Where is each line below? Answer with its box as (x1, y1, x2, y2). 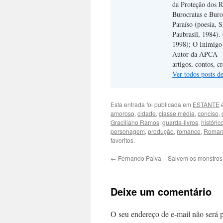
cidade (137, 109, 156, 117)
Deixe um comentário (111, 184, 212, 199)
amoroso (111, 109, 134, 117)
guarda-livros (162, 118, 198, 126)
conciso (198, 109, 219, 117)
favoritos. (111, 136, 135, 144)
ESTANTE (193, 100, 220, 109)
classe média (159, 109, 195, 117)
